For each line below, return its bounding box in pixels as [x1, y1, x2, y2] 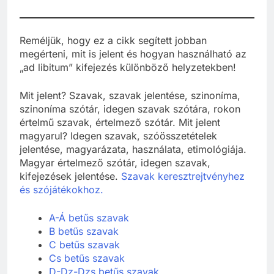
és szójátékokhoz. [20, 194, 103, 207]
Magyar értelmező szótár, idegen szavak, [20, 167, 210, 180]
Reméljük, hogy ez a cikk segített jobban [20, 45, 207, 57]
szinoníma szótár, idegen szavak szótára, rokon [20, 113, 240, 126]
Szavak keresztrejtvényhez [121, 180, 245, 193]
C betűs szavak [49, 249, 120, 262]
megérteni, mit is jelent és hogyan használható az [20, 58, 246, 71]
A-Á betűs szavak [49, 222, 129, 235]
